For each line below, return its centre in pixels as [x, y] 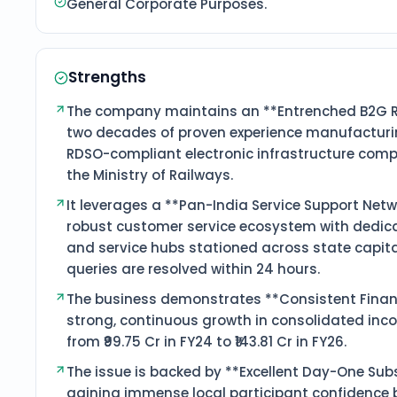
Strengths [107, 77]
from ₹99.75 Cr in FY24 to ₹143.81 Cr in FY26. [206, 342]
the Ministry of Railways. [150, 175]
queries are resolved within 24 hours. [193, 269]
